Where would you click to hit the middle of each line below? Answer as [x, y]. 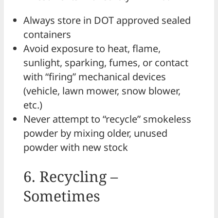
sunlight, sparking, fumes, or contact [106, 63]
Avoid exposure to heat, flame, [92, 49]
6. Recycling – [71, 176]
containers [47, 35]
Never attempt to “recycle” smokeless [107, 119]
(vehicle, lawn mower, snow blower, [102, 91]
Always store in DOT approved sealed [107, 20]
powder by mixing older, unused [95, 133]
